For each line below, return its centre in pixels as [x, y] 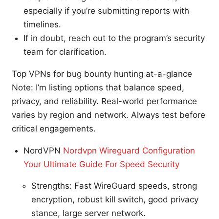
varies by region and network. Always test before [109, 115]
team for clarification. [65, 52]
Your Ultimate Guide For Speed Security [101, 164]
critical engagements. [54, 128]
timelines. [42, 24]
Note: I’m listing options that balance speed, [98, 87]
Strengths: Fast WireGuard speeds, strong [114, 186]
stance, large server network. [88, 213]
